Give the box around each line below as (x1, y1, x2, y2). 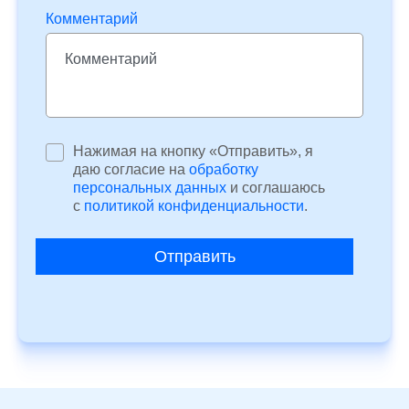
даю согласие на (73, 162, 189, 178)
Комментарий (46, 11, 138, 27)
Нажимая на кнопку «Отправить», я (73, 143, 313, 160)
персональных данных (73, 180, 226, 196)
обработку (189, 162, 258, 178)
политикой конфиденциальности (84, 198, 304, 215)
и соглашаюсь (226, 180, 325, 196)
